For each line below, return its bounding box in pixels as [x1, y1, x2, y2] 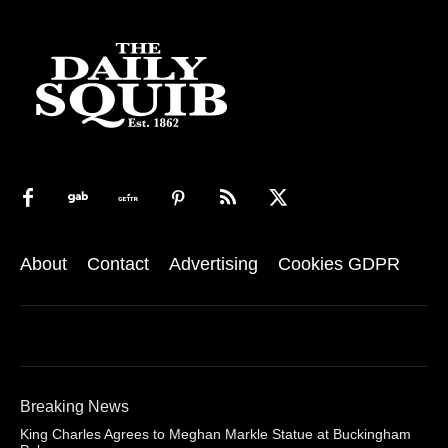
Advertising [169, 254, 258, 275]
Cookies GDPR [278, 254, 400, 275]
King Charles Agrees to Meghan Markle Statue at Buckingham [20, 426, 411, 443]
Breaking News [20, 398, 129, 416]
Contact [87, 254, 149, 275]
